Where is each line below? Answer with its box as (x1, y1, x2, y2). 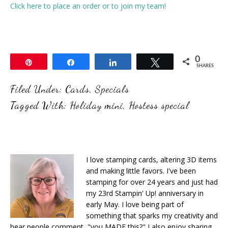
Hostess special (129, 99, 189, 111)
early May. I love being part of (86, 199, 184, 209)
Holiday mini (70, 99, 123, 111)
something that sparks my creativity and (86, 211, 218, 220)
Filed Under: (10, 83, 65, 95)
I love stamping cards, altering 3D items (86, 155, 217, 164)
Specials (95, 83, 129, 95)
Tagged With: (10, 99, 70, 111)
